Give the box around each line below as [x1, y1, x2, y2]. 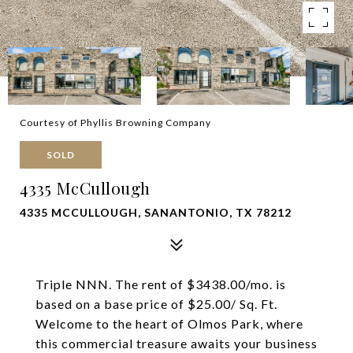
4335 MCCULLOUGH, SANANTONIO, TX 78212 [20, 206, 292, 219]
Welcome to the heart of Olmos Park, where [35, 316, 303, 331]
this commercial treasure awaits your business [35, 336, 318, 351]
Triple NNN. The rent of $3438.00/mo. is [35, 277, 286, 292]
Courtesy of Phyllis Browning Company [20, 117, 211, 128]
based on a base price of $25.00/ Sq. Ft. [35, 296, 277, 311]
